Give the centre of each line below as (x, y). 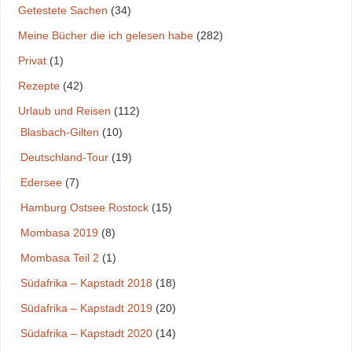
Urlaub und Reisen (64, 110)
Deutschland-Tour (64, 157)
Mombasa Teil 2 (59, 257)
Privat (32, 60)
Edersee (41, 182)
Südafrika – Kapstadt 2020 (86, 333)
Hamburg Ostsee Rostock (84, 207)
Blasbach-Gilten (59, 132)
